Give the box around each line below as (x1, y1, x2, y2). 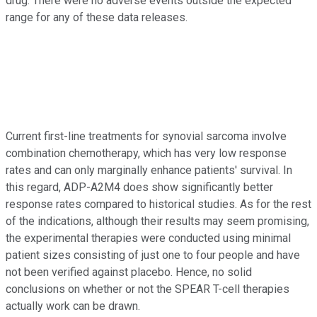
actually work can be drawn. (6, 299, 143, 313)
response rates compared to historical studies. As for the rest (6, 197, 311, 212)
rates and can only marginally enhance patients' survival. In (6, 163, 292, 178)
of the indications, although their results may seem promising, (6, 214, 309, 229)
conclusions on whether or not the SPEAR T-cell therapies (6, 282, 289, 296)
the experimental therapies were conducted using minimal (6, 231, 291, 246)
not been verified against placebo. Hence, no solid (6, 265, 252, 279)
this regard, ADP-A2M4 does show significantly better (6, 180, 273, 195)
